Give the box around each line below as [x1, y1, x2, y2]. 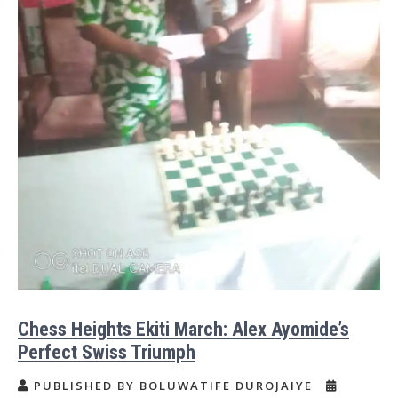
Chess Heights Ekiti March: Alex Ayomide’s [18, 317, 349, 340]
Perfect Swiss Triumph [18, 340, 195, 363]
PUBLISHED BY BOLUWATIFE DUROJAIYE [29, 377, 317, 394]
